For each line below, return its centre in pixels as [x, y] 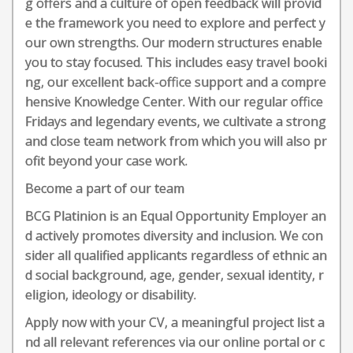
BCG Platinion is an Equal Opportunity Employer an [176, 216]
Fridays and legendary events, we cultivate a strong [176, 121]
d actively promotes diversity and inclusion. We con [174, 236]
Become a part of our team [105, 188]
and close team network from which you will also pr [176, 141]
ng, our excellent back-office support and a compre [176, 82]
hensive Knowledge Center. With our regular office [174, 102]
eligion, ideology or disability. [111, 295]
